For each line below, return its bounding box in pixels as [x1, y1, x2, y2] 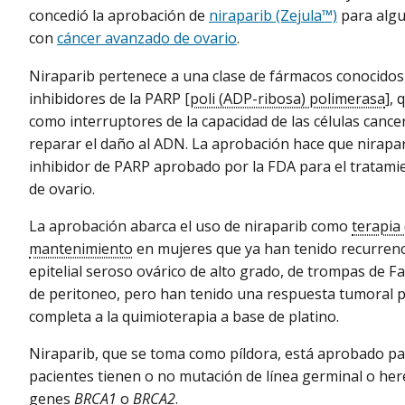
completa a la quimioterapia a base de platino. [29, 306, 339, 326]
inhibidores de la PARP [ [29, 88, 190, 108]
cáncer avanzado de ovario [57, 28, 237, 49]
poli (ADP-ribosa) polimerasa [190, 88, 385, 108]
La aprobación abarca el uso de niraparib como [29, 215, 352, 236]
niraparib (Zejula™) [209, 5, 337, 26]
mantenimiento [29, 238, 133, 259]
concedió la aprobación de [29, 5, 209, 26]
